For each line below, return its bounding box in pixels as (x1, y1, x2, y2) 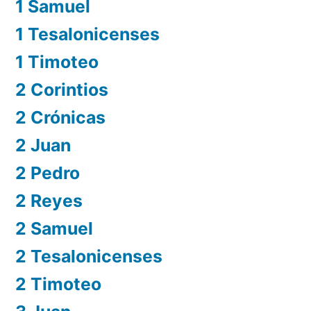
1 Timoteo (15, 51, 99, 72)
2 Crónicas (15, 106, 106, 128)
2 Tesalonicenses (15, 245, 162, 267)
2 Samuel (15, 217, 93, 239)
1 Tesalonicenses (15, 23, 160, 44)
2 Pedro (15, 162, 80, 183)
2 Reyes (15, 190, 83, 211)
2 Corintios (15, 78, 108, 100)
